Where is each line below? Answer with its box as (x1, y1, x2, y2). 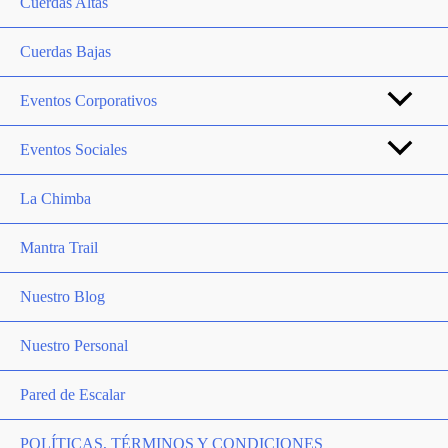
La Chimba (20, 190, 91, 207)
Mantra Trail (20, 239, 98, 256)
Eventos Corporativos (20, 92, 157, 109)
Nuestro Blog (20, 288, 105, 305)
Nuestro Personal (20, 337, 128, 354)
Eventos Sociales (20, 141, 127, 158)
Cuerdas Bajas (20, 43, 111, 60)
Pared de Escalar (20, 386, 125, 403)
